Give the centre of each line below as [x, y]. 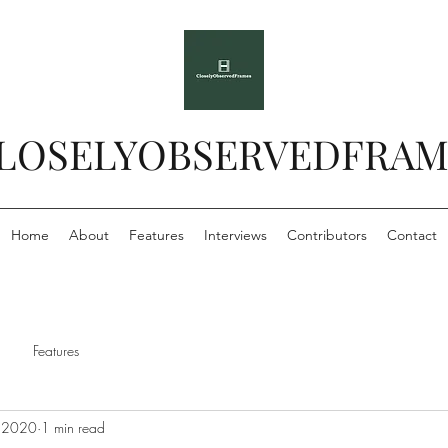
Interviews [235, 235]
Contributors [327, 235]
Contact [412, 235]
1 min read [73, 427]
